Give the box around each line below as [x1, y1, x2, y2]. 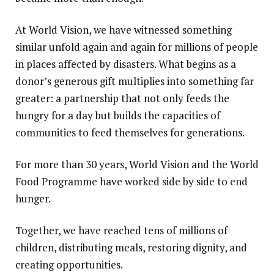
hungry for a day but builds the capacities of [15, 108, 220, 123]
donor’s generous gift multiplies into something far [15, 74, 254, 89]
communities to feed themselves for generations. [15, 125, 245, 140]
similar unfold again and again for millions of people [15, 40, 258, 54]
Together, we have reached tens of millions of [15, 223, 228, 238]
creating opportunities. [15, 257, 123, 272]
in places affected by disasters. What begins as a [15, 57, 236, 72]
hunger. [15, 191, 51, 206]
